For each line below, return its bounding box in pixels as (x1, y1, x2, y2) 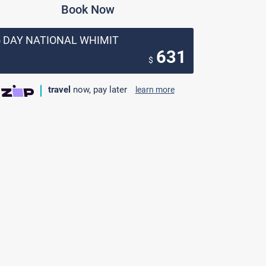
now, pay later (70, 84, 129, 95)
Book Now (61, 2, 115, 17)
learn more (135, 85, 175, 94)
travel (47, 84, 71, 95)
